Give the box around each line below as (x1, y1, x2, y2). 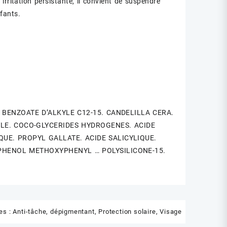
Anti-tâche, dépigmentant (13, 208, 95, 216)
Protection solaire (98, 208, 156, 216)
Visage (160, 208, 182, 216)
